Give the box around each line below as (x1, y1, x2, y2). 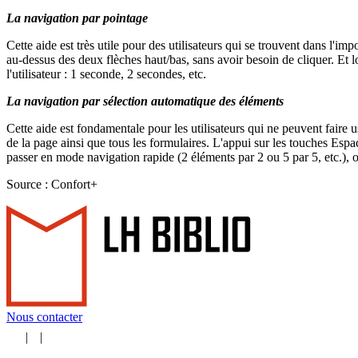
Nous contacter (6, 309, 82, 324)
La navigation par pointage (6, 10, 148, 25)
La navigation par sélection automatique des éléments (6, 93, 284, 108)
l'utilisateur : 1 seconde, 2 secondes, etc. (6, 66, 206, 81)
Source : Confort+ (6, 177, 97, 191)
